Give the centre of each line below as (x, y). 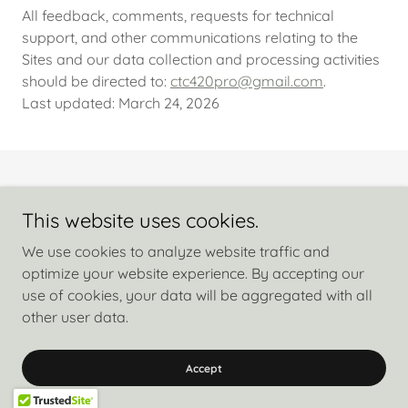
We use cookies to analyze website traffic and (176, 251)
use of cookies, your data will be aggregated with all (197, 295)
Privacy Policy (204, 238)
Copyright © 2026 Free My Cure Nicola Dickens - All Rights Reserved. (204, 194)
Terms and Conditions (204, 263)
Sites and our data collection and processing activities (201, 59)
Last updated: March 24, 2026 (121, 103)
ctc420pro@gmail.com (247, 81)
